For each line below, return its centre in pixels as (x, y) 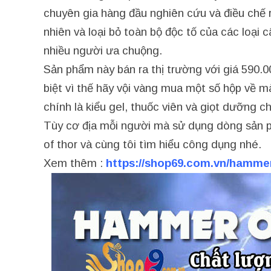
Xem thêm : (75, 163)
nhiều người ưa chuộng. (103, 51)
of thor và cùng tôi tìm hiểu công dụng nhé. (152, 144)
